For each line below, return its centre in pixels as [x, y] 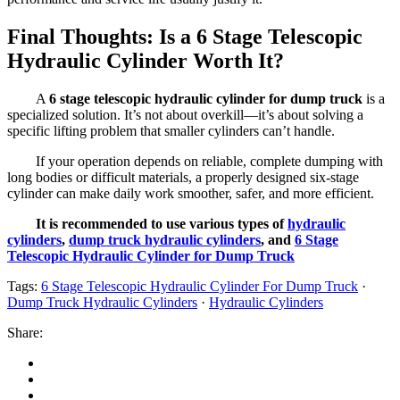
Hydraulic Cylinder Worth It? [146, 61]
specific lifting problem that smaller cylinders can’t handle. [171, 130]
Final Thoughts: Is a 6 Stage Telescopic [185, 37]
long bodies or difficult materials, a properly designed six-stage [183, 177]
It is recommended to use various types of [162, 223]
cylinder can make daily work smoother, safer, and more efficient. [191, 193]
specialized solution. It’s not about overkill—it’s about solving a [185, 114]
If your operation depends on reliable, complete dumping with [209, 161]
